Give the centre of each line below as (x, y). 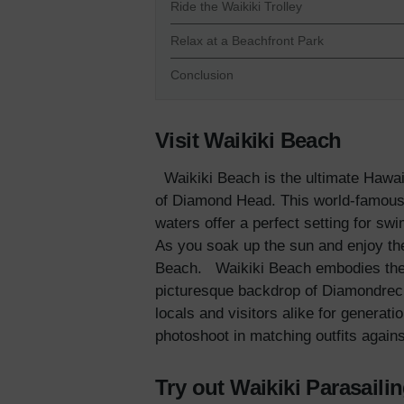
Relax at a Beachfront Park (247, 41)
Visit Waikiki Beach (248, 141)
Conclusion (202, 75)
